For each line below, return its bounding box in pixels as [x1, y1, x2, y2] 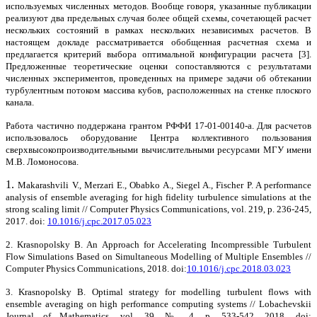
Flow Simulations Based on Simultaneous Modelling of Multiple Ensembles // [6, 250, 311, 262]
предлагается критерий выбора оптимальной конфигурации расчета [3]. [6, 48, 311, 59]
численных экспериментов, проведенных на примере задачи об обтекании [6, 72, 311, 83]
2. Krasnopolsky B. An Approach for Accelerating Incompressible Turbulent [6, 238, 311, 250]
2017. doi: [6, 215, 47, 226]
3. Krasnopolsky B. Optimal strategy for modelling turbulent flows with [6, 286, 311, 297]
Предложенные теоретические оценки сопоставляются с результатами [6, 60, 311, 71]
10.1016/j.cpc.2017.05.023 [47, 215, 151, 226]
